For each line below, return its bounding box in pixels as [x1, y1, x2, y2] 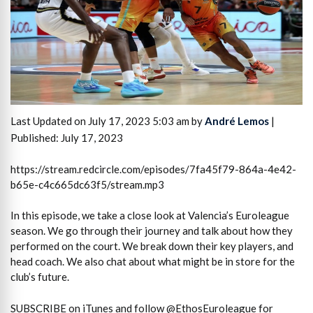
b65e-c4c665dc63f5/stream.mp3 [10, 177, 164, 191]
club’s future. [10, 270, 69, 284]
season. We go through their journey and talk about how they [10, 224, 293, 238]
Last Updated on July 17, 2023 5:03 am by [10, 115, 205, 128]
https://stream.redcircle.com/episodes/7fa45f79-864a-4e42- [10, 162, 296, 175]
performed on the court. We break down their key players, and [10, 240, 293, 253]
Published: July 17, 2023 [10, 131, 123, 145]
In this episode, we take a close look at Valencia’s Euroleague [10, 209, 289, 222]
